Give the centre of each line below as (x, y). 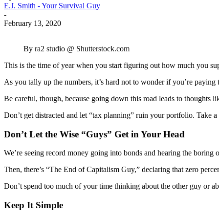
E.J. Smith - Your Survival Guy (52, 5)
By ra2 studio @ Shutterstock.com (77, 48)
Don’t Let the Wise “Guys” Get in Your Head (94, 134)
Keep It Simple (33, 205)
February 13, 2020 (33, 23)
